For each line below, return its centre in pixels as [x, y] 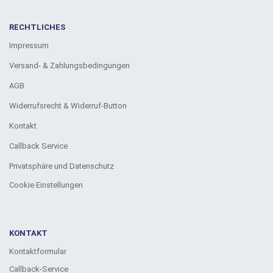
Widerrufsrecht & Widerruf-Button [68, 105]
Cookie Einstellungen [46, 185]
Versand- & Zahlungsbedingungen [69, 65]
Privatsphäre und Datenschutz [62, 166]
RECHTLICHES [37, 27]
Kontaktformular [38, 251]
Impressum [29, 45]
